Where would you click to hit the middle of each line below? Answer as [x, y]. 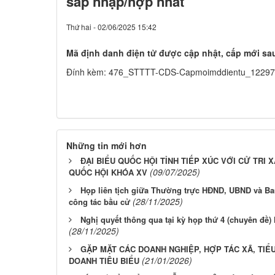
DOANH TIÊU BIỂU [104, 261]
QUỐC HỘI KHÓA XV [108, 172]
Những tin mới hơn [107, 146]
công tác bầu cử [99, 202]
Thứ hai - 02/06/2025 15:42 [111, 27]
